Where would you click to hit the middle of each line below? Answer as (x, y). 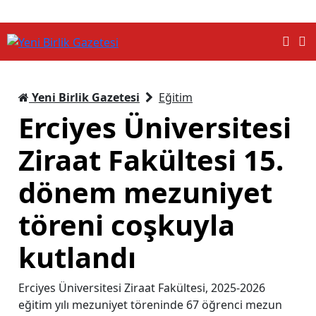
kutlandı (77, 257)
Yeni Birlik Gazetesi (84, 97)
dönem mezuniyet (145, 192)
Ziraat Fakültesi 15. (151, 159)
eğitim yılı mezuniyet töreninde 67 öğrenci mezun (150, 304)
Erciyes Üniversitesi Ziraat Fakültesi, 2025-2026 (142, 287)
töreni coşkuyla (127, 224)
